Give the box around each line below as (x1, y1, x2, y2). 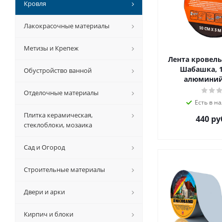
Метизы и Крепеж (24, 44, 79, 53)
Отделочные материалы (24, 88, 99, 98)
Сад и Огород (24, 143, 65, 152)
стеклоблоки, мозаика (24, 120, 92, 130)
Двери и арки (24, 187, 65, 197)
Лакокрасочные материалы (24, 21, 110, 31)
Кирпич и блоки (24, 210, 73, 219)
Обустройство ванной (24, 66, 92, 75)
